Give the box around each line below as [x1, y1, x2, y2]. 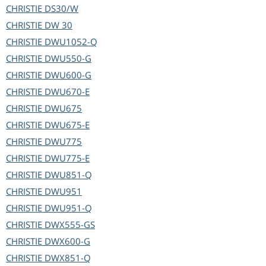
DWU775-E [45, 152, 90, 164]
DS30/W [45, 2, 78, 15]
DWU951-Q [45, 202, 92, 214]
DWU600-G [45, 69, 91, 81]
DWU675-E [45, 119, 90, 131]
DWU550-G [45, 52, 91, 65]
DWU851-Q [45, 169, 92, 181]
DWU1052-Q [45, 36, 97, 48]
